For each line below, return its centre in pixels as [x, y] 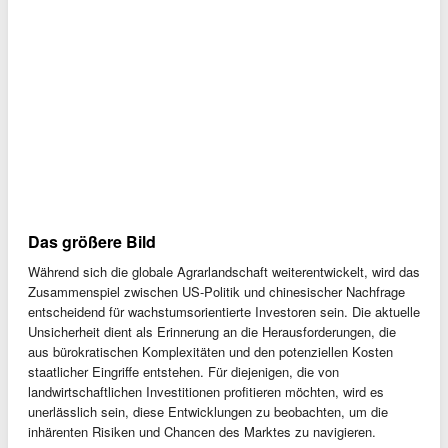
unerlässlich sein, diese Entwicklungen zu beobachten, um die [208, 412]
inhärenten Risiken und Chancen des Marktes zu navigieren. [202, 432]
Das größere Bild [92, 242]
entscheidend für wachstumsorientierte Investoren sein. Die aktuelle [224, 312]
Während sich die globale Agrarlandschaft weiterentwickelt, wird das [224, 272]
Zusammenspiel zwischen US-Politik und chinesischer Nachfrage [216, 292]
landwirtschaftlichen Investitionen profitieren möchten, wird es [206, 392]
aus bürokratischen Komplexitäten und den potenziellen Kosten [210, 352]
